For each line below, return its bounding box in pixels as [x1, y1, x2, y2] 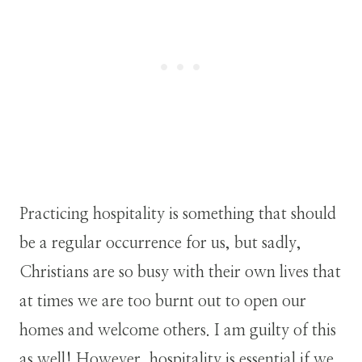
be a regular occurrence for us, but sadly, [19, 235, 301, 252]
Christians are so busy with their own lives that [19, 264, 341, 281]
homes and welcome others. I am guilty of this [19, 322, 336, 339]
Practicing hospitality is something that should [19, 206, 336, 223]
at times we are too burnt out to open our [19, 293, 306, 310]
